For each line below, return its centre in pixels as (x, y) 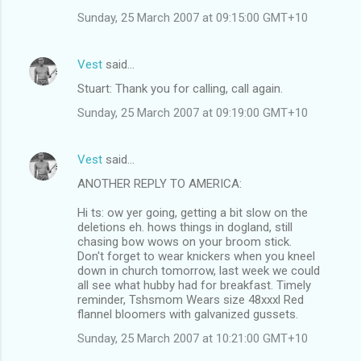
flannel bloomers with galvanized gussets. (188, 314)
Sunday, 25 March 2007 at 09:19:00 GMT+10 (193, 112)
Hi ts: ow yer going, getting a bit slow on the (193, 212)
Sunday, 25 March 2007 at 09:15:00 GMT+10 (193, 17)
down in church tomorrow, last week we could (199, 270)
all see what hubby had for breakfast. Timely (194, 285)
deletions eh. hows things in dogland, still (185, 227)
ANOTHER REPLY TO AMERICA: (160, 183)
